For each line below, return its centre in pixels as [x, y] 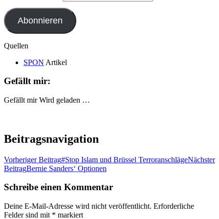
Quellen [16, 45]
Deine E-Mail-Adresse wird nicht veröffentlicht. [78, 206]
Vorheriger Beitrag [33, 159]
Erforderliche [174, 206]
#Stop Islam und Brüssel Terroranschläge [124, 159]
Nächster [201, 159]
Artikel [55, 62]
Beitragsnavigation [51, 139]
